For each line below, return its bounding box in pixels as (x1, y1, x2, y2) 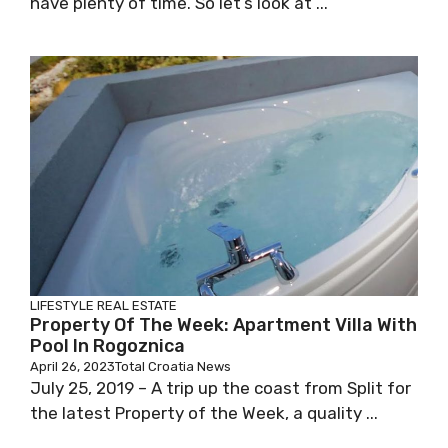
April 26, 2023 (30, 359, 115, 374)
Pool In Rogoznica (30, 335, 185, 357)
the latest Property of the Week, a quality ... (30, 403, 378, 423)
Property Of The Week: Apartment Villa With (30, 314, 417, 336)
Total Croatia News (115, 359, 231, 374)
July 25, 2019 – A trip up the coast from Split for (30, 378, 411, 398)
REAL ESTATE (97, 298, 177, 313)
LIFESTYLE (30, 298, 94, 313)
